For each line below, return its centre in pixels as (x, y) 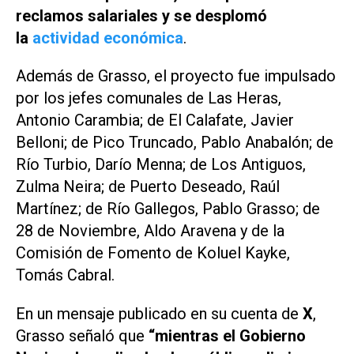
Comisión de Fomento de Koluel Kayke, (153, 253)
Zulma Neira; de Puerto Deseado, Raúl (148, 187)
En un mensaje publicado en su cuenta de (159, 314)
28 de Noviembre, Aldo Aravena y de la (150, 231)
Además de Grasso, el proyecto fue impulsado (176, 76)
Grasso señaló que (82, 336)
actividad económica (108, 38)
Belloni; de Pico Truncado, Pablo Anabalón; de (175, 143)
